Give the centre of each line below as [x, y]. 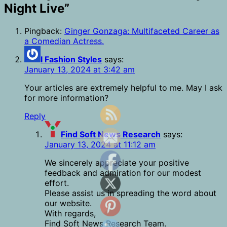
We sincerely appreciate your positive [117, 163]
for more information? [66, 98]
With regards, [70, 214]
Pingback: [44, 31]
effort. [57, 183]
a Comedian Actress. [64, 41]
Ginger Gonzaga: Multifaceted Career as [142, 31]
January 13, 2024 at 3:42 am [80, 70]
